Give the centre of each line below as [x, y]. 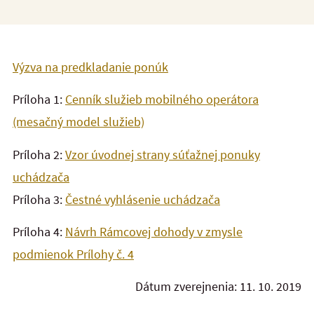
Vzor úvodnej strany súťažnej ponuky [163, 154]
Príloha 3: [39, 199]
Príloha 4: [39, 231]
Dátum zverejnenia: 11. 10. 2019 [218, 287]
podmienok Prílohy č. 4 [73, 254]
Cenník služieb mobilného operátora [162, 100]
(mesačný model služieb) [78, 122]
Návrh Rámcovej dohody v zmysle [154, 231]
